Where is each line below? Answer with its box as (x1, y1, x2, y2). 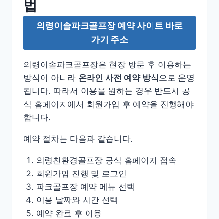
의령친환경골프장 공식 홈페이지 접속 (36, 155, 176, 166)
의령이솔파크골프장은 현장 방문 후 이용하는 (23, 60, 191, 70)
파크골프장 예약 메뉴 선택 (36, 182, 135, 192)
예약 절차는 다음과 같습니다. (23, 134, 133, 144)
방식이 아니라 (23, 73, 78, 83)
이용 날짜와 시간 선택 (36, 195, 118, 205)
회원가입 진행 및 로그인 (36, 169, 127, 179)
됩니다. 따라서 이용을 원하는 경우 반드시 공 (23, 86, 190, 96)
